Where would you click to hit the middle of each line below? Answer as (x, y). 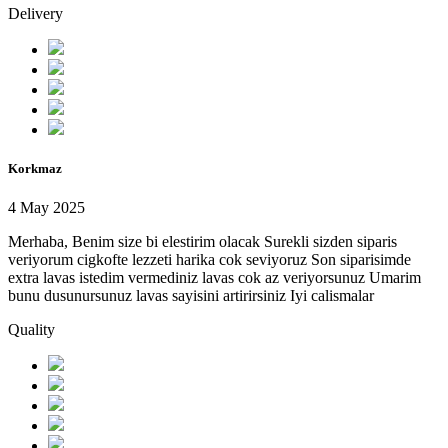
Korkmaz (35, 169)
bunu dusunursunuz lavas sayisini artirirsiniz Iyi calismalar (191, 296)
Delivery (35, 14)
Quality (31, 330)
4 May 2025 (46, 208)
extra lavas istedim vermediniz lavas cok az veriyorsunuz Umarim (214, 278)
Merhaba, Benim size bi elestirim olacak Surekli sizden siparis (202, 242)
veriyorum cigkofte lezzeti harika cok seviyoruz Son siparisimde (209, 260)
